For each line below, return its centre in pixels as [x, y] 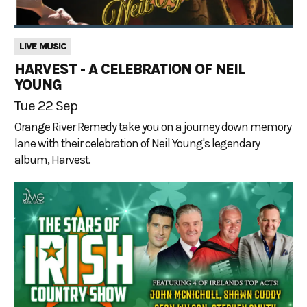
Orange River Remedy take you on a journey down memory [153, 127]
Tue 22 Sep [46, 106]
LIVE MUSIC [43, 46]
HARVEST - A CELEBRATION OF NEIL [130, 70]
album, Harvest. [52, 160]
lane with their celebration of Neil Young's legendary [137, 144]
